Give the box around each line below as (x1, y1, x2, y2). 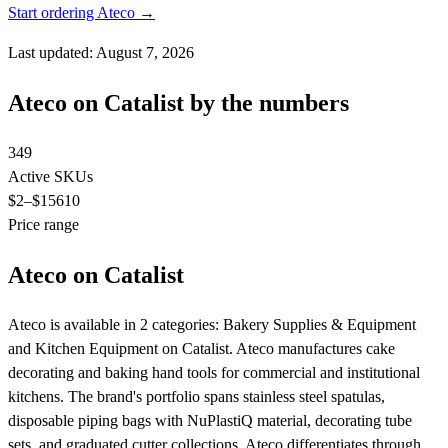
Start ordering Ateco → (8, 4, 155, 22)
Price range (8, 216, 79, 233)
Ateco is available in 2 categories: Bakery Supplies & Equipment (8, 315, 416, 333)
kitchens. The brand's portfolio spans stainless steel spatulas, (8, 387, 385, 405)
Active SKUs (8, 168, 93, 185)
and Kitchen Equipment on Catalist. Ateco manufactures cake (8, 339, 395, 357)
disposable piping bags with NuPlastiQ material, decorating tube (8, 411, 412, 429)
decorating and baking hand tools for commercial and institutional (8, 363, 420, 381)
